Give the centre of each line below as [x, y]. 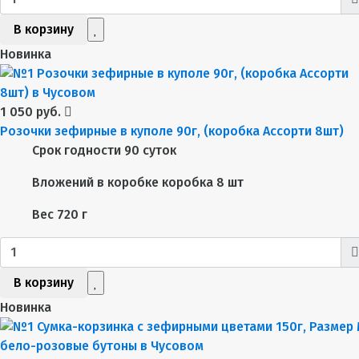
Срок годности [77, 151]
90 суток [150, 151]
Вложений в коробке [95, 183]
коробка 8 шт [203, 183]
